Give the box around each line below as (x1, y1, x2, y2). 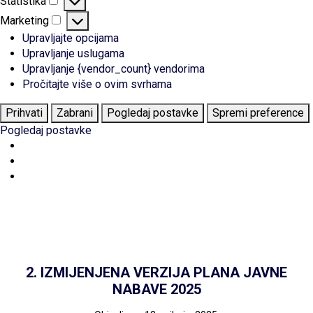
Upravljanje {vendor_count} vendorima (22, 61, 205, 75)
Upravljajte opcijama (22, 31, 119, 45)
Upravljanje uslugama (22, 46, 124, 60)
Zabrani (57, 105, 93, 119)
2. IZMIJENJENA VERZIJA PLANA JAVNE (26, 263, 287, 281)
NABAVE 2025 (112, 280, 201, 298)
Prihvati (6, 105, 43, 119)
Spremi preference (212, 105, 304, 119)
